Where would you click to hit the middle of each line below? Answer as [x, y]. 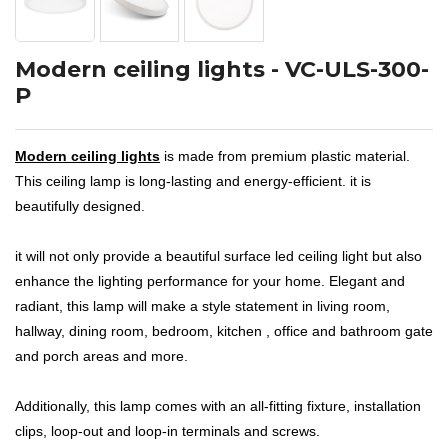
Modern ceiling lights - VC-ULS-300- [222, 69]
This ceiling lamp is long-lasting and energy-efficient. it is [193, 180]
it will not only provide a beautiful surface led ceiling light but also [218, 255]
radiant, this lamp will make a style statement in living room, [202, 305]
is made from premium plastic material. [285, 155]
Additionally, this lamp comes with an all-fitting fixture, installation [218, 405]
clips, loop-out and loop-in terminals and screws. [167, 430]
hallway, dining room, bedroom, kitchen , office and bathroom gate [224, 330]
